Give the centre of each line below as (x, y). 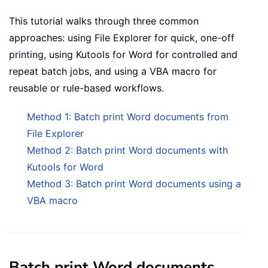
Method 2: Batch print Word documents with (127, 150)
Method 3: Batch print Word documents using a (134, 184)
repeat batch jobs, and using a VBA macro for (113, 71)
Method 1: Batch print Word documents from (128, 117)
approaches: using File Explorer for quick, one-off (122, 38)
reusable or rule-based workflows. (86, 88)
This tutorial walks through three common (104, 21)
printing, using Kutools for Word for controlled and (123, 55)
